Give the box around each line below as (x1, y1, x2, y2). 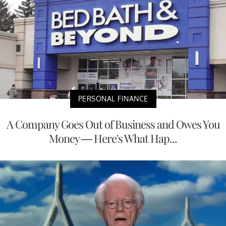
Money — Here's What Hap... (49, 131, 177, 146)
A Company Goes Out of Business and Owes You (6, 117, 220, 132)
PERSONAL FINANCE (78, 94, 148, 103)
